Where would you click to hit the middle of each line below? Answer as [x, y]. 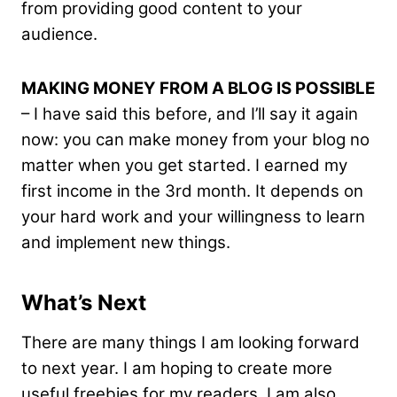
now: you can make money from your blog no [195, 140]
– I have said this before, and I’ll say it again [190, 114]
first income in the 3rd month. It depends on [192, 191]
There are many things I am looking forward [191, 343]
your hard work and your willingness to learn [193, 217]
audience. [59, 35]
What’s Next [84, 303]
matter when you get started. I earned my [184, 166]
